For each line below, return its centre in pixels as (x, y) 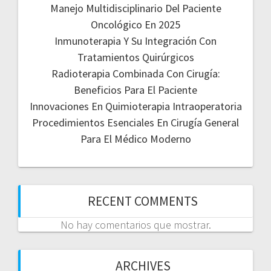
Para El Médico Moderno (135, 139)
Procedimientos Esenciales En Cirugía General (135, 122)
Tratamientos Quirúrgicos (135, 57)
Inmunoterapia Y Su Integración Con (135, 41)
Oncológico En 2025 (135, 24)
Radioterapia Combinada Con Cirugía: (135, 73)
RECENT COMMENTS (143, 201)
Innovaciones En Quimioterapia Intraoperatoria (135, 106)
